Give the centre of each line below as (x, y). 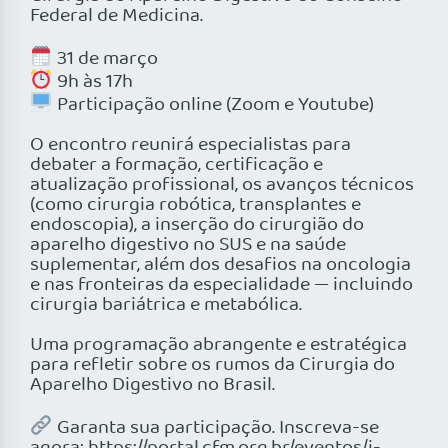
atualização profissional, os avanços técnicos (222, 185)
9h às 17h (92, 82)
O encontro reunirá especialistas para (190, 145)
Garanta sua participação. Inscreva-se (215, 428)
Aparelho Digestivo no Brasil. (152, 385)
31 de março (105, 59)
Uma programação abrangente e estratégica (218, 345)
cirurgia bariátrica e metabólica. (166, 305)
